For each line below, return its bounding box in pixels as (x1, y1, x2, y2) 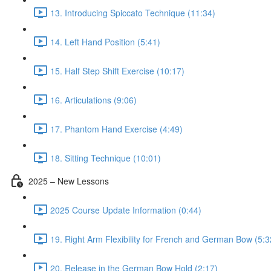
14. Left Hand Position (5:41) (50, 35, 160, 48)
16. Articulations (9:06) (50, 93, 137, 106)
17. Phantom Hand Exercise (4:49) (50, 122, 183, 135)
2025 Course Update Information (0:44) (50, 203, 201, 216)
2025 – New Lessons (28, 174, 109, 187)
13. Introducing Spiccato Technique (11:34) (50, 6, 215, 19)
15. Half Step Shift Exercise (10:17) (50, 64, 184, 77)
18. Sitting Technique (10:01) (50, 151, 161, 164)
